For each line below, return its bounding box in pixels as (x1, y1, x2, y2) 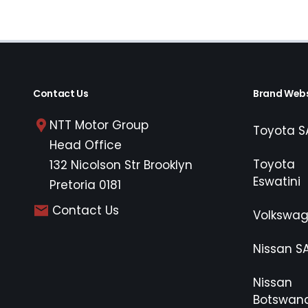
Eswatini (253, 173, 300, 190)
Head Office (49, 137, 122, 154)
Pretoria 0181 (49, 177, 121, 194)
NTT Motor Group (49, 117, 148, 134)
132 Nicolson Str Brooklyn (49, 157, 192, 174)
